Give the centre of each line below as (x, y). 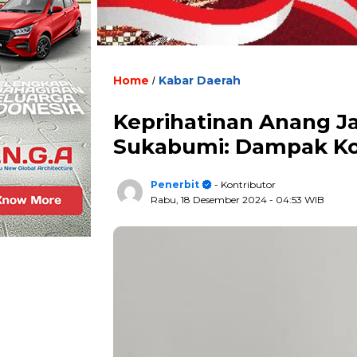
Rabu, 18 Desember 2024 (210, 200)
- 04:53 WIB (297, 200)
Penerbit (175, 184)
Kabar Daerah (200, 80)
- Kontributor (244, 184)
